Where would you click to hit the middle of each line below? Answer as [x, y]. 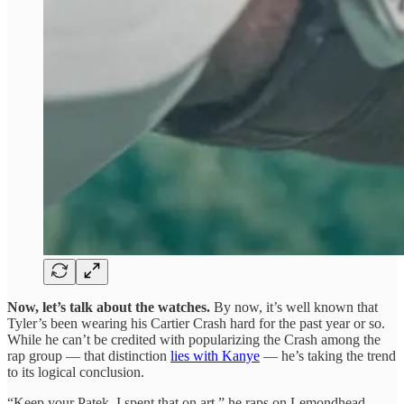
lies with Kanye [215, 355]
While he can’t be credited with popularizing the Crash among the [194, 339]
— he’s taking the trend [328, 355]
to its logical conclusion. [76, 372]
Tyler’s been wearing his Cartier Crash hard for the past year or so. [196, 323]
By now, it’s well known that [296, 307]
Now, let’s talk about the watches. [110, 307]
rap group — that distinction [89, 355]
